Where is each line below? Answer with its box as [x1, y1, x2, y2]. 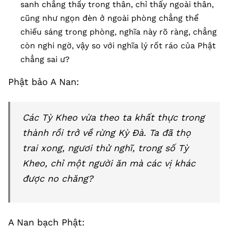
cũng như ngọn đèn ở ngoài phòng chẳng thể [20, 13, 198, 23]
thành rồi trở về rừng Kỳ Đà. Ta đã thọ [22, 127, 191, 138]
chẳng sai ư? [20, 54, 70, 64]
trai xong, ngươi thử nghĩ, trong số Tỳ [22, 142, 188, 153]
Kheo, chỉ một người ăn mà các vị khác [22, 158, 195, 168]
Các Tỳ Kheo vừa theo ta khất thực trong [22, 112, 205, 123]
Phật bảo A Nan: [8, 76, 79, 87]
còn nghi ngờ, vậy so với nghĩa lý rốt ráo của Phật [20, 41, 216, 50]
